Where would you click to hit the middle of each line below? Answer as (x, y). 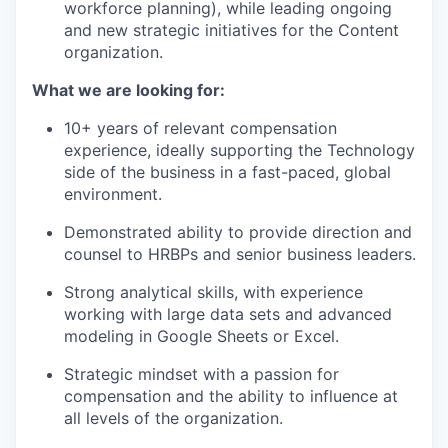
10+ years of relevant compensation (200, 127)
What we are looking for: (128, 89)
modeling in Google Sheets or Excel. (201, 335)
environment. (113, 193)
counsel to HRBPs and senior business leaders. (240, 253)
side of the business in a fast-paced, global (227, 171)
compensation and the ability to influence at (231, 395)
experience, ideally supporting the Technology (239, 149)
